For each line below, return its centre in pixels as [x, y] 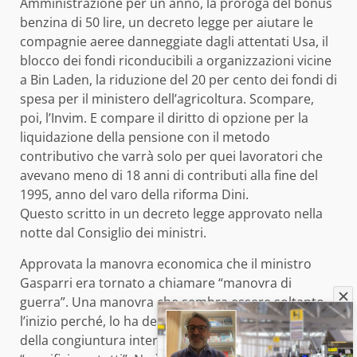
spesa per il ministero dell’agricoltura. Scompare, [167, 99]
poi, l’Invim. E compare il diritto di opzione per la [164, 118]
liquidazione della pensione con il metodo [145, 137]
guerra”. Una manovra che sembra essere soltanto [172, 302]
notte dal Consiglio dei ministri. [113, 233]
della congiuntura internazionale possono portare [171, 341]
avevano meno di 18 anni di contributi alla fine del [169, 176]
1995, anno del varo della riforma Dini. [134, 195]
